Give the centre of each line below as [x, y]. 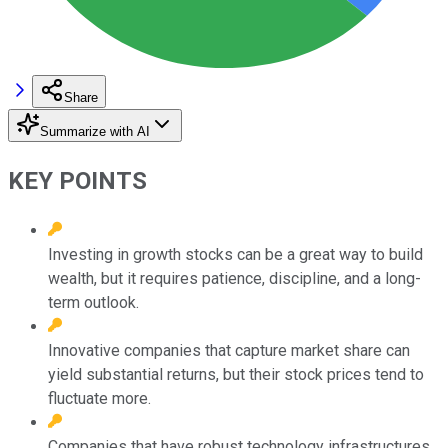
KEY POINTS [77, 180]
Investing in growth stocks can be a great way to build [235, 254]
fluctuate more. [99, 398]
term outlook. [93, 302]
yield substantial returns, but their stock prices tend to [236, 374]
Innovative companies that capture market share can [229, 350]
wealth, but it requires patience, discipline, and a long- [234, 278]
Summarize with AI [95, 131]
